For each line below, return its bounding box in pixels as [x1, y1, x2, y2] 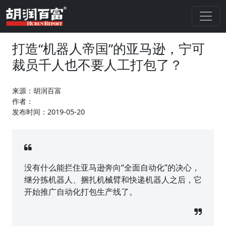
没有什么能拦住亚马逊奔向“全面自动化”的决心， [24, 162, 200, 174]
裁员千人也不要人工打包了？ [12, 56, 183, 74]
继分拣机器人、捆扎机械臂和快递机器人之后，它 [24, 174, 202, 186]
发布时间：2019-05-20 [12, 107, 85, 117]
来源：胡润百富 [12, 86, 62, 96]
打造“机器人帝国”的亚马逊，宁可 [12, 40, 205, 58]
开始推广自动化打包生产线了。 [24, 186, 137, 198]
